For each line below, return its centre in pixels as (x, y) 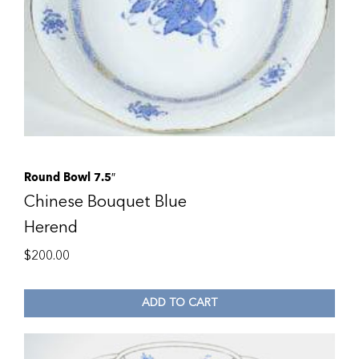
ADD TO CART (179, 303)
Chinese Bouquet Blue (105, 201)
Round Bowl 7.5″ (70, 177)
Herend (51, 227)
